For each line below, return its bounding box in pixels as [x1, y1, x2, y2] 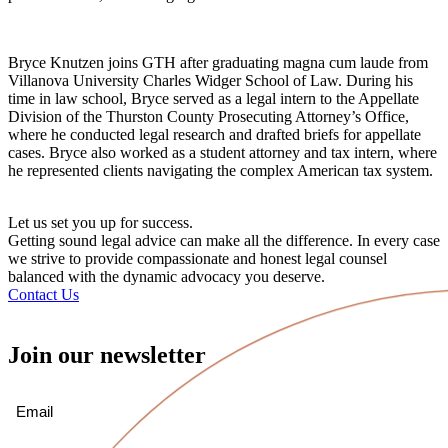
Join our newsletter [8, 341, 206, 368]
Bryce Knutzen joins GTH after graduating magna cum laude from [8, 54, 428, 71]
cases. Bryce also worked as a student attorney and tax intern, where [8, 144, 437, 161]
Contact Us [8, 286, 79, 303]
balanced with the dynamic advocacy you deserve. [8, 268, 325, 285]
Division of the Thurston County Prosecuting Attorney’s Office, [8, 108, 409, 125]
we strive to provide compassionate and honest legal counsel [8, 250, 387, 267]
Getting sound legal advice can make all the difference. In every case [8, 232, 440, 249]
